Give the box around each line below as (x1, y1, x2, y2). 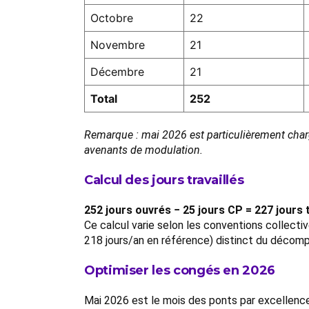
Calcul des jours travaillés (84, 172, 244, 188)
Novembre (90, 38, 145, 52)
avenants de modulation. (84, 143, 203, 157)
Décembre (90, 65, 144, 79)
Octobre (90, 11, 133, 25)
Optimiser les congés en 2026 (84, 263, 275, 278)
